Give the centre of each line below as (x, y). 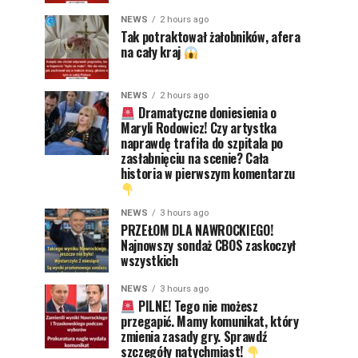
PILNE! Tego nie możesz (197, 306)
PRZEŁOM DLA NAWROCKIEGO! (197, 230)
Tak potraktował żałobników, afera (211, 37)
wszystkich (149, 261)
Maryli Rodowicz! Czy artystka (199, 128)
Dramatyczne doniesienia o (206, 113)
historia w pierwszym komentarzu (208, 173)
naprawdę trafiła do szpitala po (202, 143)
